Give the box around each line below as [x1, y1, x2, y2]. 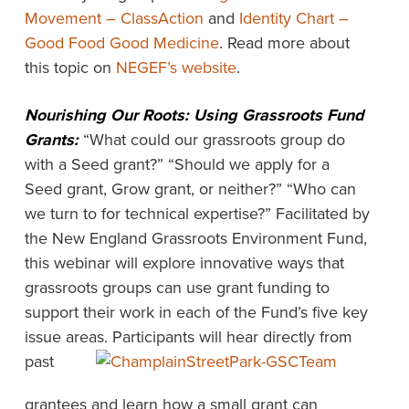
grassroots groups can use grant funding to [24, 278, 330, 298]
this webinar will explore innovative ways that [24, 253, 344, 273]
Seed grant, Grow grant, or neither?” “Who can [24, 179, 356, 199]
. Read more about [218, 33, 350, 53]
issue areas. [24, 327, 112, 347]
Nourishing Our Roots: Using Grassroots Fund [24, 105, 364, 125]
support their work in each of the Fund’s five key [24, 302, 368, 322]
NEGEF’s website [115, 58, 236, 78]
